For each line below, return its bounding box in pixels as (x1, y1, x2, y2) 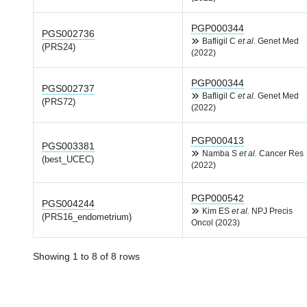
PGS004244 (42, 198, 95, 209)
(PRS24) (42, 42, 75, 52)
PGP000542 (191, 193, 244, 204)
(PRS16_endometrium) (42, 212, 132, 222)
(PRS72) (42, 97, 75, 107)
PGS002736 (42, 28, 95, 39)
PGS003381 (42, 140, 95, 151)
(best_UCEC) (42, 155, 94, 164)
